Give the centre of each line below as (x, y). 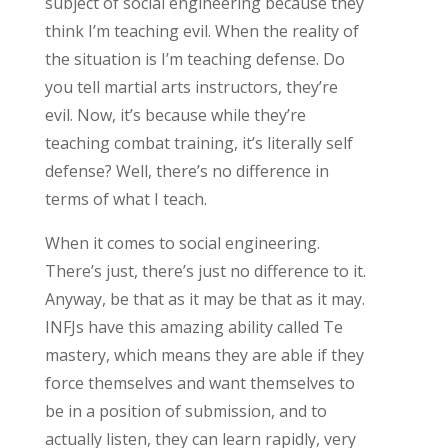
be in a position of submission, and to (185, 410)
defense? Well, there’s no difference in (186, 170)
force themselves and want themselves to (199, 382)
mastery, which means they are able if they (204, 354)
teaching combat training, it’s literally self (198, 142)
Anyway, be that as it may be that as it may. (204, 298)
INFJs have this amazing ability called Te (193, 326)
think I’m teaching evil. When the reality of (201, 30)
